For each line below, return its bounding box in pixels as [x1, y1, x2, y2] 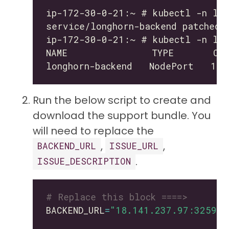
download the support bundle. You [33, 108, 211, 123]
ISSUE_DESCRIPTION [37, 155, 131, 168]
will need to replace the [33, 123, 154, 138]
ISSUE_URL [109, 140, 159, 152]
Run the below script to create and [33, 93, 211, 107]
